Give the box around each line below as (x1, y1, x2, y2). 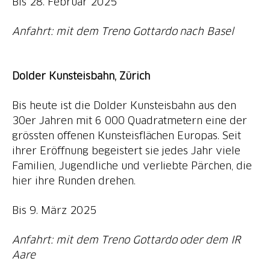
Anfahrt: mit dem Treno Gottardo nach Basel (12, 25, 234, 37)
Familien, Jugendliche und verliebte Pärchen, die (12, 160, 253, 171)
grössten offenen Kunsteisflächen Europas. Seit (12, 130, 242, 141)
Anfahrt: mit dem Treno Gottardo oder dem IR (12, 234, 241, 245)
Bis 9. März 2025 (12, 204, 96, 216)
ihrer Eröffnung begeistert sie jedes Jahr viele (12, 145, 241, 156)
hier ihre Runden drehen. (12, 175, 136, 186)
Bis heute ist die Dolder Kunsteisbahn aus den (12, 99, 237, 111)
